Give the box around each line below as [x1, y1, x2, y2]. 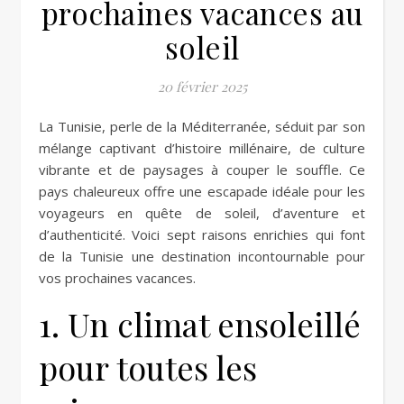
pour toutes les [39, 344, 257, 389]
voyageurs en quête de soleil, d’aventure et [39, 203, 365, 222]
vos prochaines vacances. [39, 268, 196, 287]
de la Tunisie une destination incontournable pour [39, 246, 365, 265]
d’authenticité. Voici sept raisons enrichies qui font [39, 225, 365, 243]
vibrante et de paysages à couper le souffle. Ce [39, 160, 365, 179]
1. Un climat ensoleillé [39, 301, 361, 345]
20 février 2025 [157, 77, 247, 96]
